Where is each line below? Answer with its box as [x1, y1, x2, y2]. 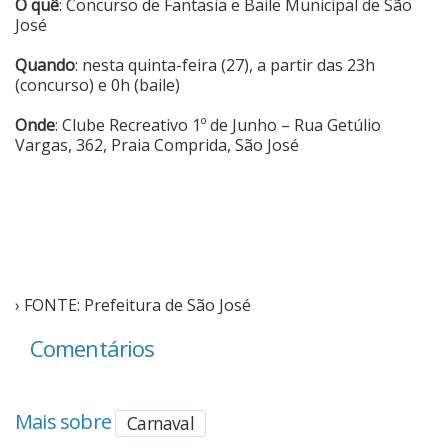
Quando [15, 53, 75, 76]
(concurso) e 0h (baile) [15, 73, 180, 96]
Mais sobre [15, 408, 116, 436]
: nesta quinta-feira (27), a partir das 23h [75, 53, 375, 76]
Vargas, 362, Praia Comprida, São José [15, 133, 299, 156]
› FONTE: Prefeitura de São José [15, 293, 251, 316]
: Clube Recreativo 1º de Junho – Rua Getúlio [55, 113, 381, 136]
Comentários [30, 332, 155, 363]
